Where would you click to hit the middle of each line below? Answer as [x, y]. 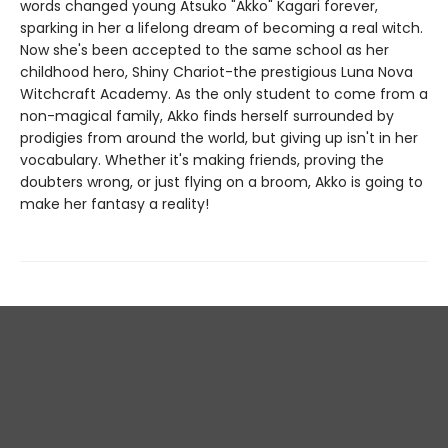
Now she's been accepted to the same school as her [204, 49]
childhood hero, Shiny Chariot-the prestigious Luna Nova [216, 71]
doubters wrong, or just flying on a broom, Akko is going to [221, 181]
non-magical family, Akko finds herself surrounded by [207, 115]
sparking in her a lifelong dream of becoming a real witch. [221, 27]
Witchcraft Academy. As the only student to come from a [224, 93]
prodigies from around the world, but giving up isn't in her [219, 137]
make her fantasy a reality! [114, 203]
